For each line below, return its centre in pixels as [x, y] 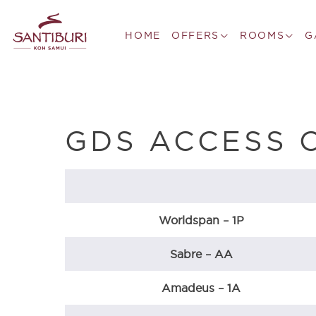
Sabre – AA [201, 254]
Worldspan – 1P [201, 220]
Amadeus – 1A [201, 288]
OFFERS [195, 35]
